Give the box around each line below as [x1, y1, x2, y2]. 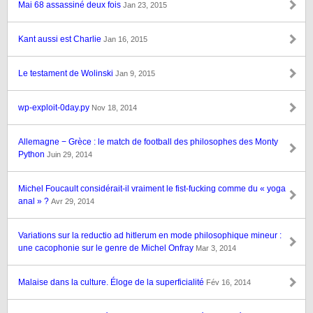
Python [18, 150, 47, 159]
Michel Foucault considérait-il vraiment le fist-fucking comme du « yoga [18, 184, 286, 194]
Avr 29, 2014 [51, 197, 94, 205]
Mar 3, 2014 [196, 244, 236, 252]
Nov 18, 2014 [92, 103, 137, 112]
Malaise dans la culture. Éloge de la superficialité [18, 277, 206, 287]
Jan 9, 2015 [115, 69, 155, 78]
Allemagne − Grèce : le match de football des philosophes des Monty [18, 137, 278, 147]
